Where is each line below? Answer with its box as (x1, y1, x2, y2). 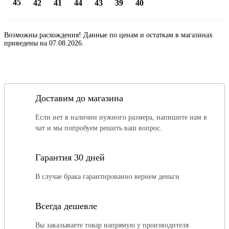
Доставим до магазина (35, 93, 123, 103)
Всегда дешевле (35, 200, 97, 211)
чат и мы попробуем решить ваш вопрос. (35, 124, 162, 132)
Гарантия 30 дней (35, 152, 105, 163)
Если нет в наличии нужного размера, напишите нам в (35, 113, 207, 121)
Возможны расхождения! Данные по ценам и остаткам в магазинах (4, 31, 213, 39)
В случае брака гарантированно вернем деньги (35, 172, 179, 180)
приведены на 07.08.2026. (4, 39, 84, 47)
